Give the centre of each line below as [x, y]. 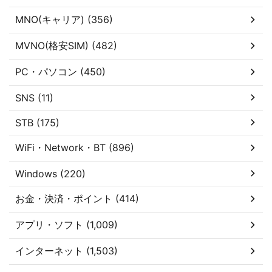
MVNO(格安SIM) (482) [66, 45]
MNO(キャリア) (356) [64, 19]
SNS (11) [34, 97]
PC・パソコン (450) [60, 71]
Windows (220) [50, 173]
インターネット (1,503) [66, 250]
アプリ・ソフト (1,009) [66, 224]
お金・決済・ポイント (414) [77, 198]
